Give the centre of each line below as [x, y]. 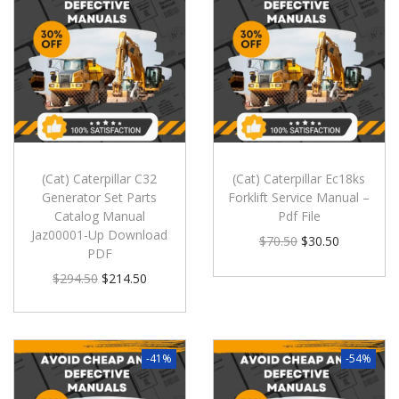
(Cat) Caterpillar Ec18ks [299, 178]
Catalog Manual [99, 216]
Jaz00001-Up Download [100, 234]
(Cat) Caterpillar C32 [100, 178]
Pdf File [299, 216]
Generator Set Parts [100, 197]
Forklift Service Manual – [299, 197]
